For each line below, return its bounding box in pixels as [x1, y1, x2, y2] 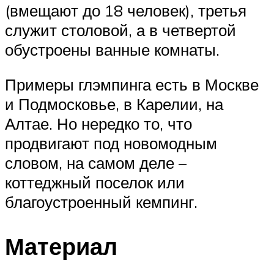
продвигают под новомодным [5, 133, 217, 154]
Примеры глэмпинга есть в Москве [5, 75, 259, 95]
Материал [5, 231, 117, 262]
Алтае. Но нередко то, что [5, 114, 192, 134]
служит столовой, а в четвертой [5, 20, 236, 40]
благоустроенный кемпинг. [5, 192, 198, 212]
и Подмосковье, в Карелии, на [5, 94, 223, 114]
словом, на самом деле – [5, 153, 187, 173]
